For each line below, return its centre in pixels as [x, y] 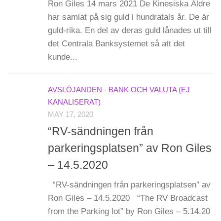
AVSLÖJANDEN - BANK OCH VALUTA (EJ [119, 90]
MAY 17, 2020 [71, 114]
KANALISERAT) [74, 102]
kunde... [63, 57]
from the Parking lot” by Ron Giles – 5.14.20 [129, 212]
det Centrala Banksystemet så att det [116, 43]
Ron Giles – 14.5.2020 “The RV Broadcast [128, 198]
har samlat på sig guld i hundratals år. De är [129, 17]
